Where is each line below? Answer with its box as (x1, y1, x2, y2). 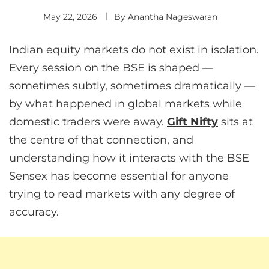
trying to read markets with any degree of (9, 187, 235, 201)
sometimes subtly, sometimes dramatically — (9, 79, 255, 93)
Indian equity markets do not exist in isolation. (9, 43, 259, 57)
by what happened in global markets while (9, 97, 242, 111)
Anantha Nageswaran (128, 11, 217, 23)
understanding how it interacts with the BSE (9, 151, 249, 165)
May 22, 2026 (43, 11, 97, 23)
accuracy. (9, 205, 59, 219)
